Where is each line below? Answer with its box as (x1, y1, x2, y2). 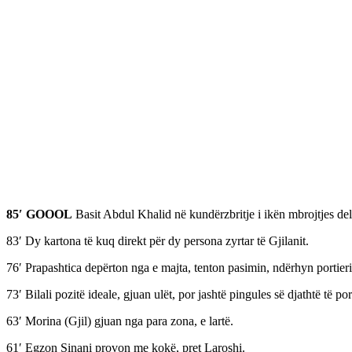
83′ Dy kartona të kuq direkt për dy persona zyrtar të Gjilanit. (6, 234, 309, 248)
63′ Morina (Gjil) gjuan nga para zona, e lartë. (6, 314, 233, 328)
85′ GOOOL (6, 207, 72, 222)
